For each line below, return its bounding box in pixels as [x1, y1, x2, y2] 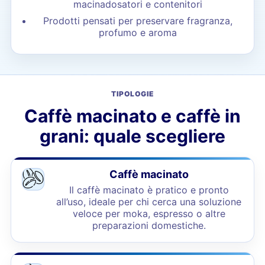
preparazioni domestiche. [92, 219, 206, 231]
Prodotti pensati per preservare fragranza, [43, 15, 232, 27]
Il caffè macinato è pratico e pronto [69, 184, 229, 196]
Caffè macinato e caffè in [24, 105, 241, 127]
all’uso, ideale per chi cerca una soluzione [56, 196, 242, 208]
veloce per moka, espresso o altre [72, 208, 225, 219]
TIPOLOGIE [111, 89, 154, 98]
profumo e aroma [99, 27, 177, 38]
